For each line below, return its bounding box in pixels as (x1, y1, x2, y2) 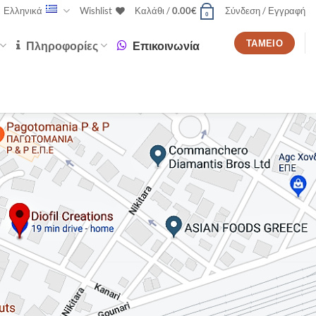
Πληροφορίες (26, 39, 99, 52)
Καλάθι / (135, 5, 173, 16)
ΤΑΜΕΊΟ (245, 37, 284, 49)
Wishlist (80, 5, 113, 16)
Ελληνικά (3, 5, 42, 16)
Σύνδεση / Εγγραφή (225, 5, 306, 16)
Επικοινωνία (133, 39, 200, 52)
